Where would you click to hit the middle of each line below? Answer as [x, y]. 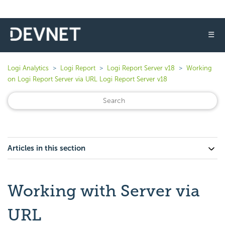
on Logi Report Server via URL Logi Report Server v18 [87, 79]
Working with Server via [104, 191]
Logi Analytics [28, 68]
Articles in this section [46, 148]
